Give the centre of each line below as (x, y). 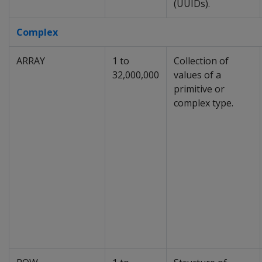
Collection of (201, 61)
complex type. (204, 103)
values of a (197, 75)
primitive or (199, 89)
